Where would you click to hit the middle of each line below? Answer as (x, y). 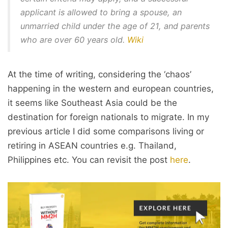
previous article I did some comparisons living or (106, 131)
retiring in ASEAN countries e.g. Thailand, (92, 146)
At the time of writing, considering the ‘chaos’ (99, 74)
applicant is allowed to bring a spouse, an (101, 12)
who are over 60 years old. (74, 40)
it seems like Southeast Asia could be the (92, 103)
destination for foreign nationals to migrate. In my (108, 117)
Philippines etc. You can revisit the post (89, 160)
